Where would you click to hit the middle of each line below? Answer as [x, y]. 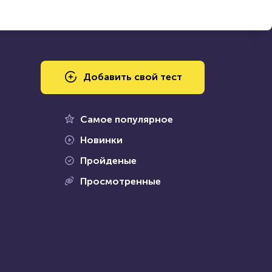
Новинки [101, 140]
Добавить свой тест [132, 77]
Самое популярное [126, 119]
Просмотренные [120, 181]
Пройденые [108, 161]
